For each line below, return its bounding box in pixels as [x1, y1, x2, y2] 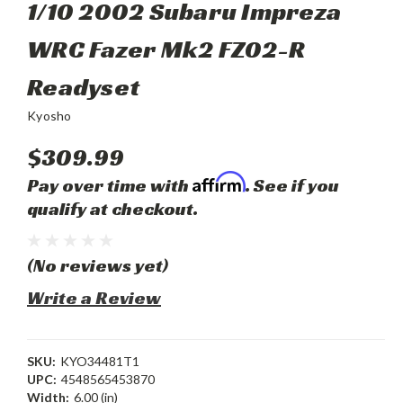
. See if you [246, 174, 339, 197]
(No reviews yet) [27, 254, 168, 277]
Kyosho [27, 108, 72, 123]
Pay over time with [27, 174, 193, 197]
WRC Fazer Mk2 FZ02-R [27, 33, 305, 65]
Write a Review [27, 286, 161, 309]
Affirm [193, 171, 246, 193]
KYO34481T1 [59, 354, 139, 369]
